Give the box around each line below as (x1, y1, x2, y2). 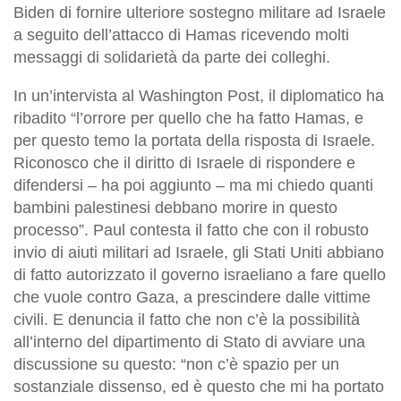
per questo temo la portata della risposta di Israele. (13, 131, 375, 149)
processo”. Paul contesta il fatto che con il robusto (13, 220, 369, 239)
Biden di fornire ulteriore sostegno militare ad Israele (13, 3, 386, 21)
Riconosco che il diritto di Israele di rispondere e (13, 153, 355, 172)
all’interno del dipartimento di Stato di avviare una (13, 332, 365, 351)
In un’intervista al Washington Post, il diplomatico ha (13, 86, 384, 105)
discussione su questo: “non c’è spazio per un (13, 354, 339, 373)
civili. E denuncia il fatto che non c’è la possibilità (13, 310, 360, 328)
